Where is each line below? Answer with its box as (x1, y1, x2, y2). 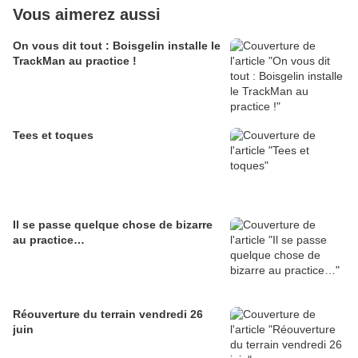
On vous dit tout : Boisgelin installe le (13, 39, 221, 53)
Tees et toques (13, 129, 93, 142)
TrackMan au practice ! (13, 54, 137, 68)
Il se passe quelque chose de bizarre (13, 218, 213, 232)
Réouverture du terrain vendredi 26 (13, 308, 203, 321)
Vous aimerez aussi (13, 6, 161, 24)
